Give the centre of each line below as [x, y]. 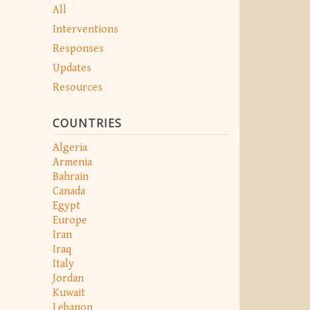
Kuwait [69, 293]
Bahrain [71, 176]
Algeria [70, 147]
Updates [72, 68]
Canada [69, 191]
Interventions [85, 29]
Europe [70, 220]
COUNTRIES [87, 123]
